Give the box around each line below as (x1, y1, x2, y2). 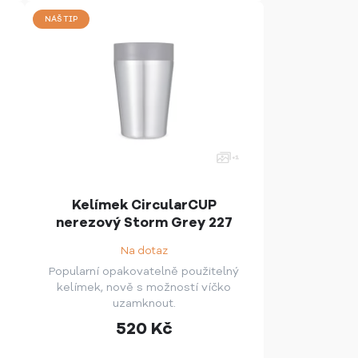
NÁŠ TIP (45, 13, 78, 25)
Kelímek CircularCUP (71, 195, 217, 214)
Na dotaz (120, 244, 168, 259)
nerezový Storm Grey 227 (55, 213, 233, 232)
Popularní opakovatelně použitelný (49, 264, 240, 280)
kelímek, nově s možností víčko (57, 280, 232, 296)
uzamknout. (112, 296, 176, 312)
